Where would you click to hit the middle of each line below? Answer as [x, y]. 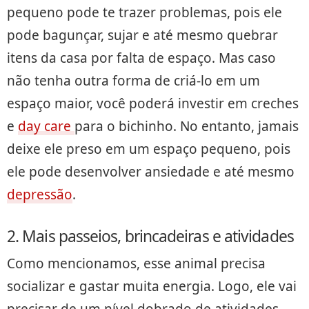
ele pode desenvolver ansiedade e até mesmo [151, 171]
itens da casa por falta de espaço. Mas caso [141, 58]
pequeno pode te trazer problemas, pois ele [144, 12]
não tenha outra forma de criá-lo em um [133, 80]
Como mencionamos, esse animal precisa [136, 263]
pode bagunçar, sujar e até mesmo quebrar [142, 35]
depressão [40, 194]
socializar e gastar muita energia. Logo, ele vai [152, 286]
